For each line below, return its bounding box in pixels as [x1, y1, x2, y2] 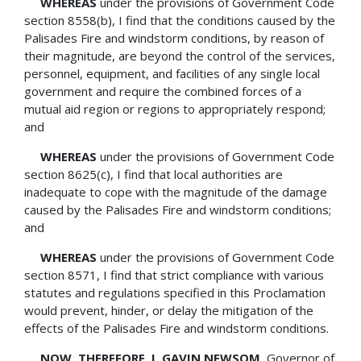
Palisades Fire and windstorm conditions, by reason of [24, 29, 324, 46]
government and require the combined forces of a [24, 82, 301, 99]
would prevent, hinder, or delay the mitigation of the [24, 301, 313, 318]
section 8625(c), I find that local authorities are [24, 165, 283, 182]
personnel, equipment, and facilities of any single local [24, 64, 320, 81]
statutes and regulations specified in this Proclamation [24, 284, 326, 301]
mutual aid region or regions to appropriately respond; [24, 100, 326, 117]
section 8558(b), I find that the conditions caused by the [24, 11, 335, 28]
